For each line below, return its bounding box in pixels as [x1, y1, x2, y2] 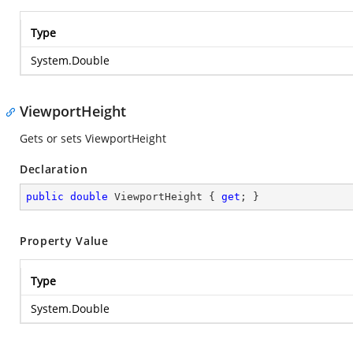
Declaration [20, 162, 88, 176]
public [26, 191, 64, 203]
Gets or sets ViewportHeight [20, 131, 166, 146]
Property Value [20, 233, 109, 248]
